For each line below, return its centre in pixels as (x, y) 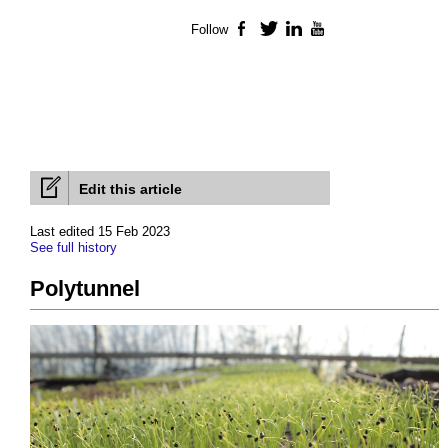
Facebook (283, 30)
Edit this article (130, 189)
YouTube (355, 30)
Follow (209, 30)
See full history (73, 248)
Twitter (298, 30)
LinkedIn (330, 30)
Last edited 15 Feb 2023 (100, 232)
